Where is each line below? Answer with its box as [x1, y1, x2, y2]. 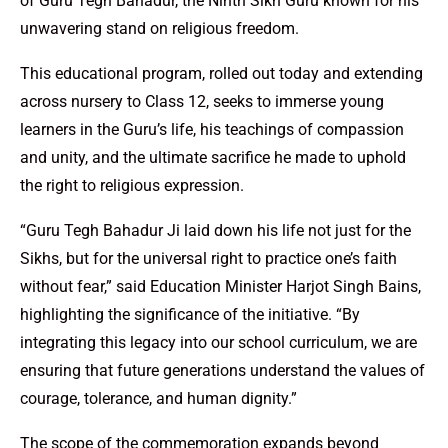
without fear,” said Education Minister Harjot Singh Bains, [20, 277, 421, 297]
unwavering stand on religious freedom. [20, 19, 299, 39]
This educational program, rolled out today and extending [20, 64, 423, 84]
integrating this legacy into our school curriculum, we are [20, 333, 417, 353]
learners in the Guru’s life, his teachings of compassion [20, 120, 404, 140]
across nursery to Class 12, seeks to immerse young [20, 92, 384, 112]
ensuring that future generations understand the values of [20, 361, 425, 381]
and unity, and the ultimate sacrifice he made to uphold [20, 148, 406, 168]
